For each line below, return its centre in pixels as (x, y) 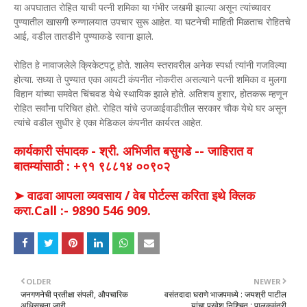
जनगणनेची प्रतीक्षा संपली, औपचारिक (74, 295)
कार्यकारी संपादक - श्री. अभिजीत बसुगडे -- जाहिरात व (133, 151)
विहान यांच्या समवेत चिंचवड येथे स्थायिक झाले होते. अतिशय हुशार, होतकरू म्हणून (151, 94)
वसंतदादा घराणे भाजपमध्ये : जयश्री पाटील (225, 295)
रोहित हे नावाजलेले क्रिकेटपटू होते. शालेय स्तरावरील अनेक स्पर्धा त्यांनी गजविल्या (150, 65)
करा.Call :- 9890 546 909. (82, 211)
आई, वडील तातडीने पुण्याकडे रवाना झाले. (84, 36)
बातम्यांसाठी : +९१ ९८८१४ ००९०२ (92, 166)
